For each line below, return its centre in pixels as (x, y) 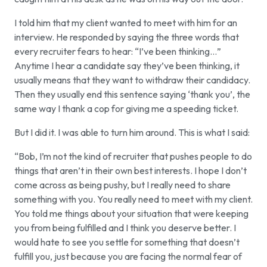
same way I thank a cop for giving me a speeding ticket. (126, 109)
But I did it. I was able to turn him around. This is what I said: (132, 133)
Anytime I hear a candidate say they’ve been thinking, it (127, 66)
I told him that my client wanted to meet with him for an (126, 23)
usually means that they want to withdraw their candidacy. (132, 80)
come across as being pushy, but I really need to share (122, 185)
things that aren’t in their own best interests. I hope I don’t (131, 171)
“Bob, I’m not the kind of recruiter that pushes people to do (133, 156)
